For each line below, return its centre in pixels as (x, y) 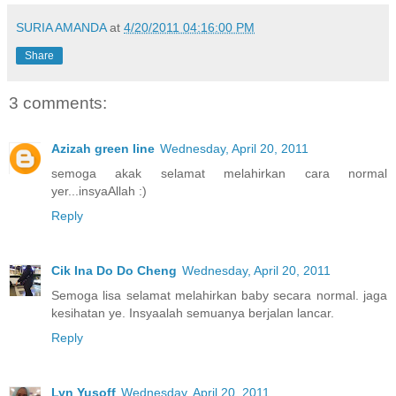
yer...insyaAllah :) (99, 190)
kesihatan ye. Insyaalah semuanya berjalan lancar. (193, 312)
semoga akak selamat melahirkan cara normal (219, 173)
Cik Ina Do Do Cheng (114, 270)
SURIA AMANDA (61, 27)
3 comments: (58, 103)
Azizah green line (103, 148)
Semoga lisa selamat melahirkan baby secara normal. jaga (219, 295)
